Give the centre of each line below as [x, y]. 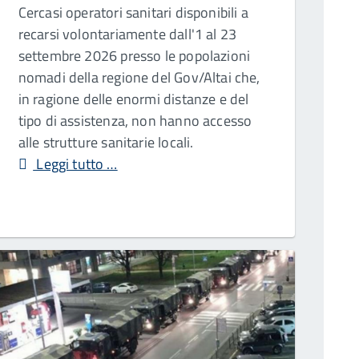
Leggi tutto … [75, 164]
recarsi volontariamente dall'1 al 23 [127, 34]
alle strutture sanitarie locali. [106, 143]
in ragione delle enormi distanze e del [133, 99]
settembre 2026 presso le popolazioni [134, 56]
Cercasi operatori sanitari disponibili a [133, 13]
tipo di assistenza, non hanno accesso [135, 121]
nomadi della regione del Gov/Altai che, [139, 78]
